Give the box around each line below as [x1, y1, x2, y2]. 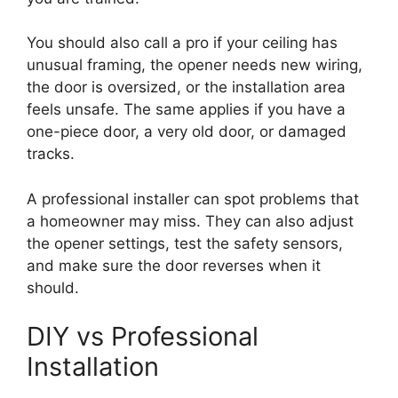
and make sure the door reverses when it [27, 256, 321, 275]
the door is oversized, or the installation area [27, 78, 346, 97]
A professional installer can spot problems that [27, 189, 359, 208]
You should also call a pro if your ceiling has [27, 34, 338, 52]
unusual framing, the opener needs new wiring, [27, 56, 362, 75]
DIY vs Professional [27, 321, 259, 353]
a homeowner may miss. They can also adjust [27, 211, 354, 230]
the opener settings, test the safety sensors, [27, 234, 343, 252]
